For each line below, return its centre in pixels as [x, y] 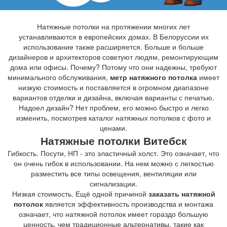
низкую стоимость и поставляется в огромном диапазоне [113, 87]
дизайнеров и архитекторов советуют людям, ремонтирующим [113, 57]
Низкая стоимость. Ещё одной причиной [80, 194]
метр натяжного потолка [154, 77]
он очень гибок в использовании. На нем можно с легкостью [113, 163]
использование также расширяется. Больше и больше [113, 47]
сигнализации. [113, 184]
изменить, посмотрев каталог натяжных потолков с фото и [113, 118]
